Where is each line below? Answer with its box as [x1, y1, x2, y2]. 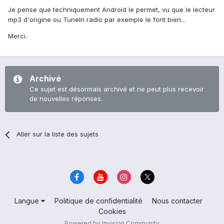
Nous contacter [151, 196, 202, 205]
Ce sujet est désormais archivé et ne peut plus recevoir [29, 85, 204, 93]
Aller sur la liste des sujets [16, 130, 99, 138]
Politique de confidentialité [54, 196, 142, 205]
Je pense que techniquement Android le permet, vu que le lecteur [8, 5, 215, 14]
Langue [14, 196, 41, 205]
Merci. [8, 32, 27, 40]
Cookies [98, 206, 126, 215]
